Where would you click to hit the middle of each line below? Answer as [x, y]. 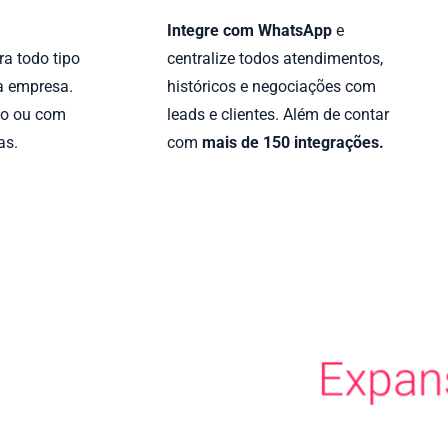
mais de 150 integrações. [293, 143]
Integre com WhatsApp [249, 31]
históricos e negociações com [271, 87]
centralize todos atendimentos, [275, 59]
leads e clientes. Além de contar [278, 115]
